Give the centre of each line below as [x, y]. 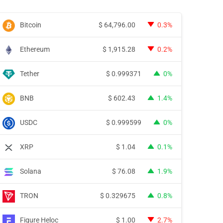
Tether [30, 73]
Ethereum [35, 49]
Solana [31, 171]
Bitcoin [31, 25]
